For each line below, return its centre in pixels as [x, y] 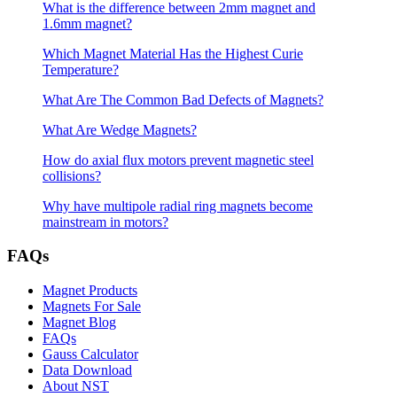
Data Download [87, 370]
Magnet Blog [79, 323]
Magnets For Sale [92, 307]
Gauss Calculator [90, 354]
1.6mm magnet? [87, 23]
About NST [76, 386]
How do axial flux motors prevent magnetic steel [178, 160]
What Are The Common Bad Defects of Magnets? [183, 99]
